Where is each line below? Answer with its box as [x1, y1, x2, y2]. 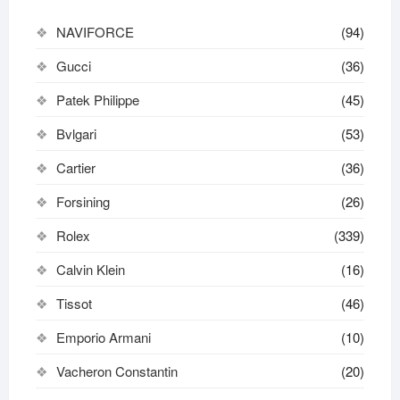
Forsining [55, 191, 110, 211]
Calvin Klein [55, 259, 125, 279]
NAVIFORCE [55, 21, 134, 41]
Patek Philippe [55, 89, 139, 109]
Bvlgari [55, 123, 96, 143]
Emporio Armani [55, 327, 151, 346]
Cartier [55, 157, 96, 177]
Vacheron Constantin [55, 361, 178, 380]
